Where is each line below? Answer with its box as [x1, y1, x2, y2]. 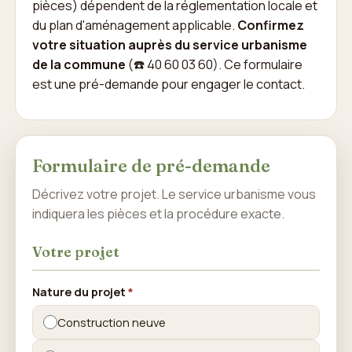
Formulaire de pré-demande [31, 154, 270, 177]
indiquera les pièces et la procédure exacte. [31, 204, 284, 222]
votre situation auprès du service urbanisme [31, 35, 307, 53]
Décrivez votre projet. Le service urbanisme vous [31, 185, 316, 203]
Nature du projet [31, 284, 128, 299]
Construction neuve [57, 313, 166, 330]
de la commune [31, 55, 126, 73]
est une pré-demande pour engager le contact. [31, 75, 305, 93]
